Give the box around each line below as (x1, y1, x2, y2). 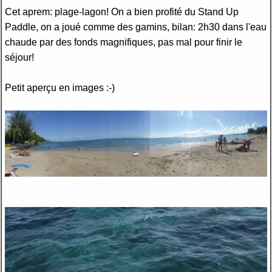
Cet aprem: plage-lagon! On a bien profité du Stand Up (5, 6, 239, 17)
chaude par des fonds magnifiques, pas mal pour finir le (5, 36, 242, 47)
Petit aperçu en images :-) (5, 82, 115, 93)
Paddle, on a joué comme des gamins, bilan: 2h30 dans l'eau (5, 21, 267, 32)
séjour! (5, 52, 34, 63)
